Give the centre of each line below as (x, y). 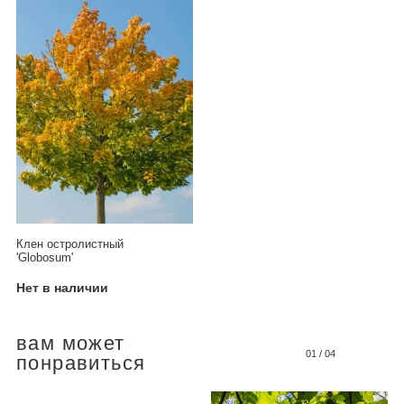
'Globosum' (45, 257)
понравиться (81, 363)
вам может (71, 344)
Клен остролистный (70, 244)
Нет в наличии (62, 288)
